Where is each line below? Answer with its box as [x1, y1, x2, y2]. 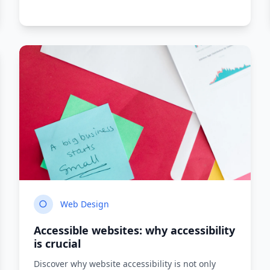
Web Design [60, 198, 109, 210]
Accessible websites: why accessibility [34, 223, 235, 237]
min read [39, 134, 78, 146]
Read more [181, 134, 225, 146]
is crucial [34, 236, 81, 251]
